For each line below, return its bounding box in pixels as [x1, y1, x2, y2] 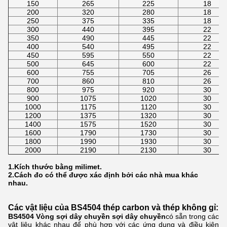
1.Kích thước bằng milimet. [8, 163, 102, 171]
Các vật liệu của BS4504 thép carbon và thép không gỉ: [8, 203, 218, 212]
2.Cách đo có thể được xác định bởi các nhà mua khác [8, 171, 198, 179]
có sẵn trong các [166, 212, 219, 221]
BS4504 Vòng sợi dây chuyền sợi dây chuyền [8, 212, 166, 221]
